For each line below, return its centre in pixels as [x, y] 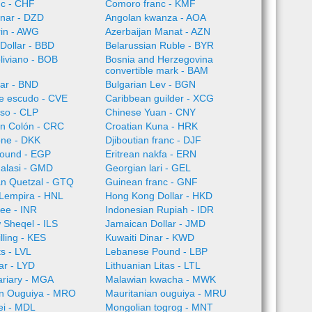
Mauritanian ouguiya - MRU [165, 293]
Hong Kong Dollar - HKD [158, 196]
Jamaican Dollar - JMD [155, 224]
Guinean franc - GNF [151, 182]
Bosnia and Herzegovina [159, 59]
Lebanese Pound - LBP [156, 251]
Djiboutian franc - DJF [153, 140]
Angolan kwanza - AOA [155, 17]
